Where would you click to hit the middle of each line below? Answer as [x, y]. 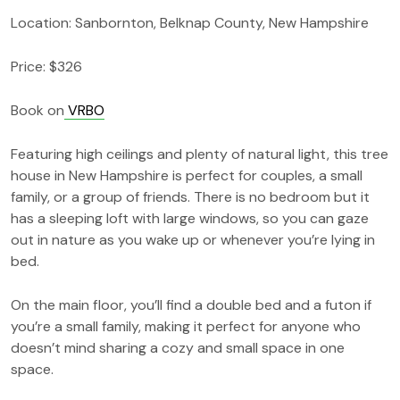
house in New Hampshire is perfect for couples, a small [187, 175]
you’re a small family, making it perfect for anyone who [186, 326]
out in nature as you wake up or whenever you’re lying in [193, 239]
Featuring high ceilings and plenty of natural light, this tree [200, 154]
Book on [37, 110]
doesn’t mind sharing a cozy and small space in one [178, 347]
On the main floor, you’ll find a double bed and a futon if [191, 304]
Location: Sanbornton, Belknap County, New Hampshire [190, 22]
